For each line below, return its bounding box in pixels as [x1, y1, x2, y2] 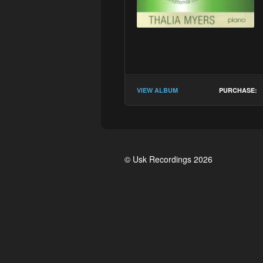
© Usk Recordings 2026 [124, 153, 213, 165]
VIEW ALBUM [137, 86, 178, 95]
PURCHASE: [219, 86, 257, 95]
